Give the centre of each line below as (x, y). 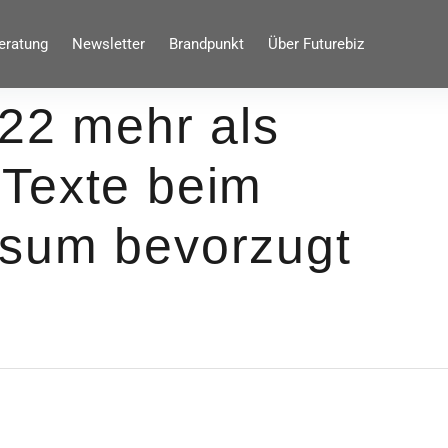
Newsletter (108, 44)
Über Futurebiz (315, 44)
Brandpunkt (206, 44)
